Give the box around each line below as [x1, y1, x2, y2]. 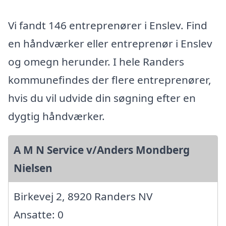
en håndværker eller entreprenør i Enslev [8, 36, 212, 51]
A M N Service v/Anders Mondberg [14, 143, 190, 157]
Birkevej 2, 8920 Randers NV [14, 189, 152, 204]
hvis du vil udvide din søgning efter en [8, 91, 196, 105]
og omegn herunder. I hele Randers [8, 54, 184, 69]
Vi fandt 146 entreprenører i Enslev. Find [8, 18, 207, 33]
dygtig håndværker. [8, 109, 105, 124]
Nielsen [14, 161, 52, 176]
